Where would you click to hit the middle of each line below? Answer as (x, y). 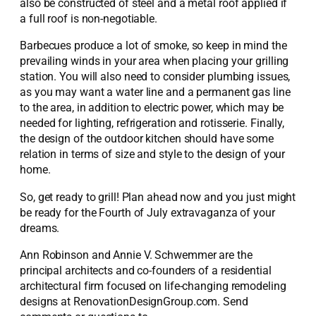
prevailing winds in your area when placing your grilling (154, 61)
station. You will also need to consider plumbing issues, (155, 77)
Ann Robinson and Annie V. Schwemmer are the (136, 255)
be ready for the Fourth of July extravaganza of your (147, 212)
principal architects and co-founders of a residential (146, 270)
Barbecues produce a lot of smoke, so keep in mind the (153, 46)
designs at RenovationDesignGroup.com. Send (134, 301)
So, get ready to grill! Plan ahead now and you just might (158, 197)
